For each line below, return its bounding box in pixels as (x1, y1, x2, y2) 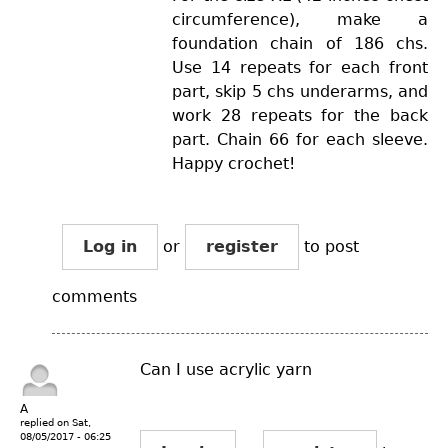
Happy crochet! (172, 153, 295, 173)
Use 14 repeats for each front (172, 57, 428, 77)
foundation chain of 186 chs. (172, 33, 428, 53)
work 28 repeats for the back (172, 105, 428, 125)
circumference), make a (172, 9, 428, 29)
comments (52, 286, 137, 306)
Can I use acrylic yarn (140, 359, 312, 379)
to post (299, 236, 359, 256)
